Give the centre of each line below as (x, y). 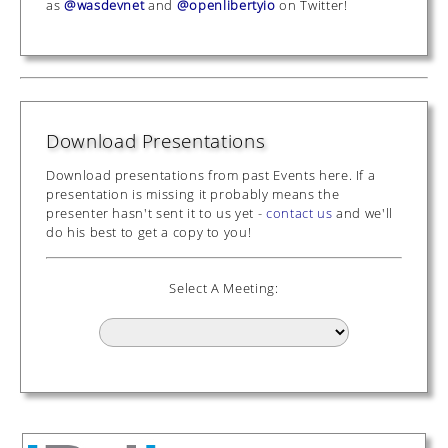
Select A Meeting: (224, 287)
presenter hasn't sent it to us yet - (156, 212)
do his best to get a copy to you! (149, 231)
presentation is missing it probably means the (193, 193)
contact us (299, 212)
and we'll (362, 212)
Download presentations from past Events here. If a (211, 174)
